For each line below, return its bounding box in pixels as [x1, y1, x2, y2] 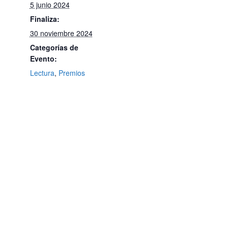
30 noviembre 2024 [30, 27, 93, 38]
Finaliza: [30, 13, 60, 24]
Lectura [30, 67, 54, 78]
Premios [58, 67, 85, 78]
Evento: [30, 53, 57, 64]
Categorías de [30, 42, 78, 52]
